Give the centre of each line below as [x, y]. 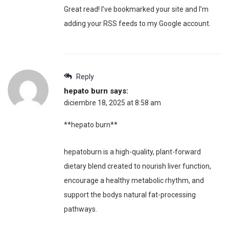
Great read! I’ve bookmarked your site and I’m [136, 9]
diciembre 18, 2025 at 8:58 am [112, 102]
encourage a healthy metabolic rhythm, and [134, 180]
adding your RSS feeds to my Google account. [137, 23]
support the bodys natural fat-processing [130, 194]
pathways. [81, 209]
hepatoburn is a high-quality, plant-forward [132, 152]
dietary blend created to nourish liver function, [138, 166]
